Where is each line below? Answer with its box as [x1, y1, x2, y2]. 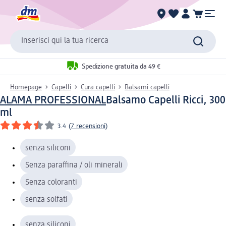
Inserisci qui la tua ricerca [21, 37, 108, 45]
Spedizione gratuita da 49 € [81, 63, 160, 71]
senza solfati [25, 195, 68, 204]
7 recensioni [71, 122, 105, 130]
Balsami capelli [125, 83, 169, 91]
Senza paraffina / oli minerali [25, 161, 123, 169]
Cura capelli [81, 83, 115, 91]
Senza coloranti [25, 178, 77, 187]
